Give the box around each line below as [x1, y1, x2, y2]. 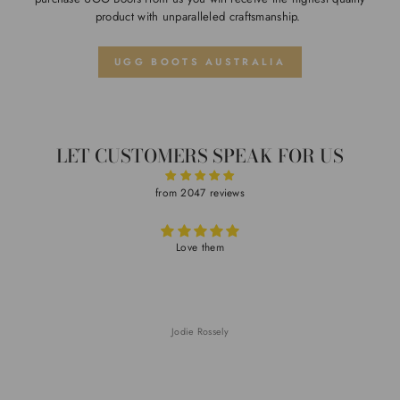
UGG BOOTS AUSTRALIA [114, 54, 286, 69]
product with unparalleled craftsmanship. [95, 8, 305, 26]
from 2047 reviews [154, 185, 246, 201]
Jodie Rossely [171, 324, 229, 338]
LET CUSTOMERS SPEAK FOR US [56, 142, 344, 171]
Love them [176, 239, 224, 255]
